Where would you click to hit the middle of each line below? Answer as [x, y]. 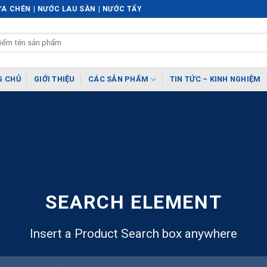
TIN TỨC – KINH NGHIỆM [215, 79]
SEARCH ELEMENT [133, 202]
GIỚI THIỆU [55, 79]
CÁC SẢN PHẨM [119, 79]
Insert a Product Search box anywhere [133, 234]
